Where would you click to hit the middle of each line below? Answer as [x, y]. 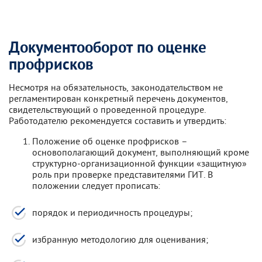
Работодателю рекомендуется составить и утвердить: [118, 120]
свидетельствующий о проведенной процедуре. [107, 109]
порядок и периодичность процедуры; [112, 212]
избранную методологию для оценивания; [120, 239]
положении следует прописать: [96, 185]
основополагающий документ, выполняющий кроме [141, 152]
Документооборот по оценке [108, 48]
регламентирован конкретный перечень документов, [118, 98]
